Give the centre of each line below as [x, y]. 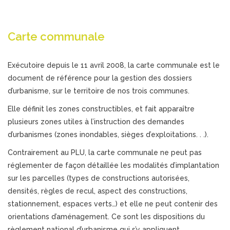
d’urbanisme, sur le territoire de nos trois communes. [99, 91]
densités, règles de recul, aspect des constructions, [98, 191]
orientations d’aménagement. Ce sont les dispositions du [106, 216]
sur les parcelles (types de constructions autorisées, [99, 178]
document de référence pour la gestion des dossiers [100, 78]
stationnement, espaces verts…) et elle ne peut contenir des [113, 204]
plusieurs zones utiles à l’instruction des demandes [96, 121]
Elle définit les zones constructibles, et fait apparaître [101, 109]
